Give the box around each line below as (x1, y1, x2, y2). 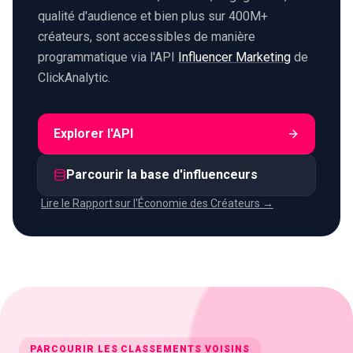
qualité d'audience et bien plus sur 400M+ (38, 8, 268, 24)
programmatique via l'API (38, 49, 178, 65)
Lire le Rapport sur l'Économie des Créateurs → (41, 196, 273, 210)
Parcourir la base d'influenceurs (66, 166, 258, 182)
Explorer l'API (54, 125, 133, 141)
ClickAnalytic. (38, 69, 110, 85)
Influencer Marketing (178, 49, 291, 65)
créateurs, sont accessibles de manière (38, 28, 255, 44)
